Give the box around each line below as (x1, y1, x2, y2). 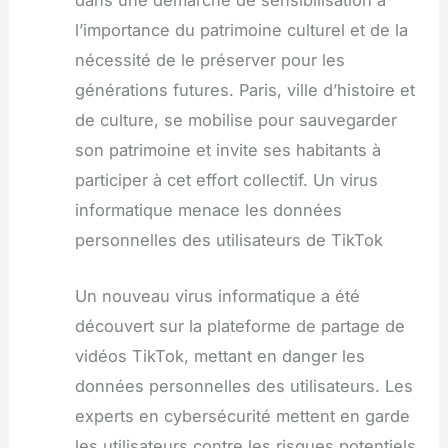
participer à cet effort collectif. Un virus (74, 169, 378, 190)
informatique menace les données (74, 199, 342, 220)
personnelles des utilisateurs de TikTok (74, 229, 383, 250)
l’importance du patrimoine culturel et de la (74, 19, 408, 40)
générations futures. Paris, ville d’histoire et (74, 79, 415, 100)
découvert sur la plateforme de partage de (74, 316, 405, 337)
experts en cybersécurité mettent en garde (74, 406, 410, 427)
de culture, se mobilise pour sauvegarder (74, 109, 397, 130)
